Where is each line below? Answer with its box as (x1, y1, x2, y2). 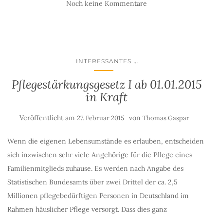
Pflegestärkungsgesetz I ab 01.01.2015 (11, 77, 202, 92)
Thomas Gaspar (142, 114, 189, 122)
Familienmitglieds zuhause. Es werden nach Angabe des (7, 164, 183, 173)
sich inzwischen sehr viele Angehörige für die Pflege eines (7, 150, 192, 159)
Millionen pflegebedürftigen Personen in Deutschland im (7, 191, 189, 200)
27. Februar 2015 (76, 114, 124, 122)
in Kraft (86, 90, 127, 105)
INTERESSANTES (75, 57, 131, 65)
